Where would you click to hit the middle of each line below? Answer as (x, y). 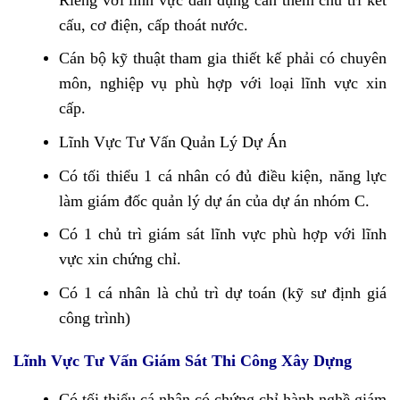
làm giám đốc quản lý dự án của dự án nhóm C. (214, 200)
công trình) (94, 317)
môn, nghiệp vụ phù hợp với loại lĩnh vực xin (222, 83)
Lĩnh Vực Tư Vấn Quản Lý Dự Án (172, 142)
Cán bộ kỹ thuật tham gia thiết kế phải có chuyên (222, 58)
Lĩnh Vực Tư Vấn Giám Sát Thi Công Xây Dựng (183, 360)
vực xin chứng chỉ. (120, 259)
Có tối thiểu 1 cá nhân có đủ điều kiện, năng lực (222, 175)
